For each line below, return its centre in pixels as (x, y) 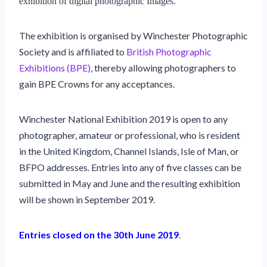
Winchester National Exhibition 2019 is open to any (123, 119)
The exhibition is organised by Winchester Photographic (133, 35)
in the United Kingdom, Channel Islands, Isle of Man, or (129, 151)
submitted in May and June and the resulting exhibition (130, 183)
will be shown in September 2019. (87, 199)
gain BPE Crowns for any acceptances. (97, 83)
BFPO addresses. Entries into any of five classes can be (130, 167)
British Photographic (169, 51)
